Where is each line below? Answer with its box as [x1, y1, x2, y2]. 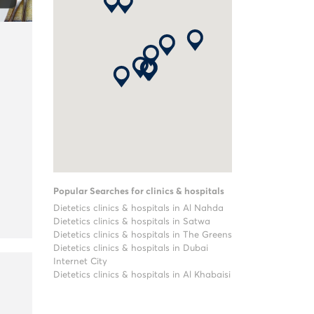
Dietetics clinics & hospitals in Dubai [53, 244, 208, 253]
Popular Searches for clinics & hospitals [53, 187, 224, 196]
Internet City [53, 257, 107, 266]
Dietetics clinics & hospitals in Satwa [53, 217, 210, 226]
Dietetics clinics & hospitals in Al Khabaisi [53, 271, 231, 280]
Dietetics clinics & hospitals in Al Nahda [53, 204, 224, 213]
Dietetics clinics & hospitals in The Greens [53, 231, 232, 240]
